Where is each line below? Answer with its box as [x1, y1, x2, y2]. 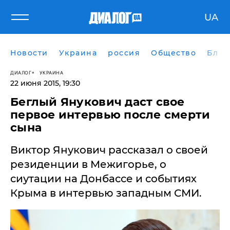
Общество [151, 48, 196, 57]
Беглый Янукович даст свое [10, 95, 185, 109]
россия [108, 48, 140, 57]
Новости [10, 48, 48, 57]
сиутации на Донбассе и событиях [10, 172, 197, 185]
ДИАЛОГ [10, 69, 31, 75]
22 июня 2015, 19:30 [10, 79, 80, 88]
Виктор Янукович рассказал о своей [10, 144, 208, 156]
